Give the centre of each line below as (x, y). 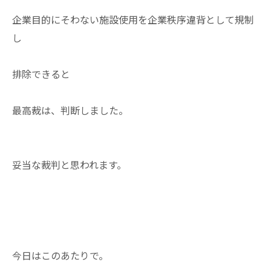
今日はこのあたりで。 (60, 255)
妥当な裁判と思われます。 (69, 165)
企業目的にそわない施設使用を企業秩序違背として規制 (133, 19)
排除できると (41, 74)
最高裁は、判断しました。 (70, 110)
